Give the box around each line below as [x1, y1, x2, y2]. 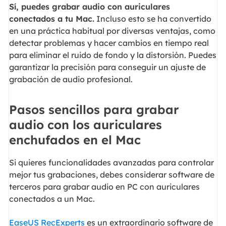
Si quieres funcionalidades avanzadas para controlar [9, 157, 214, 167]
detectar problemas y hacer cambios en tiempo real [9, 38, 209, 48]
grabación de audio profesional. [9, 74, 133, 85]
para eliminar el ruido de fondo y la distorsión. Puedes [9, 50, 216, 61]
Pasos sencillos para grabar [9, 102, 179, 117]
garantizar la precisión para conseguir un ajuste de [9, 62, 206, 73]
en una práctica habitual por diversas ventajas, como [9, 26, 215, 36]
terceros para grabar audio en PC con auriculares [9, 182, 200, 192]
